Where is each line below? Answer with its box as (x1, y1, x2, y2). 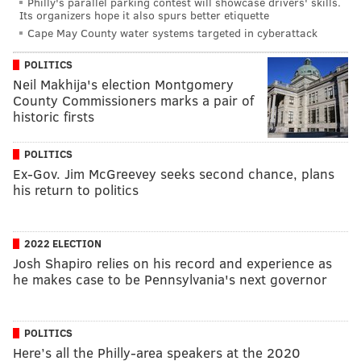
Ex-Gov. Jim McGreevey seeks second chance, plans (13, 164, 334, 184)
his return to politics (13, 180, 139, 200)
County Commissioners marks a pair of (13, 91, 254, 110)
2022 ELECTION (24, 236, 102, 251)
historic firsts (13, 107, 94, 127)
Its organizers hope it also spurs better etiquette (19, 7, 269, 23)
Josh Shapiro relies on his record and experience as (13, 254, 332, 273)
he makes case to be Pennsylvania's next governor (13, 270, 327, 289)
